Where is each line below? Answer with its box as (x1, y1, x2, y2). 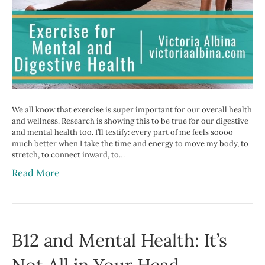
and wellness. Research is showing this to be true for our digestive (12, 115, 248, 126)
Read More (12, 166, 60, 179)
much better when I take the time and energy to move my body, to (12, 138, 248, 148)
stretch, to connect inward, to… (12, 149, 125, 160)
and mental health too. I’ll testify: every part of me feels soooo (12, 127, 233, 137)
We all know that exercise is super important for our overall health (12, 104, 252, 115)
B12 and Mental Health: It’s (12, 228, 227, 251)
